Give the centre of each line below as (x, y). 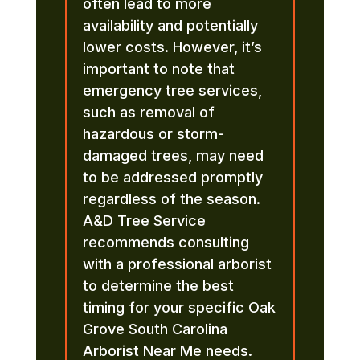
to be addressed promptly (172, 177)
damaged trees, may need (173, 155)
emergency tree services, (172, 90)
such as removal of (148, 112)
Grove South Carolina (155, 329)
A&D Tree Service (144, 220)
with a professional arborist (177, 264)
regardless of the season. (171, 198)
